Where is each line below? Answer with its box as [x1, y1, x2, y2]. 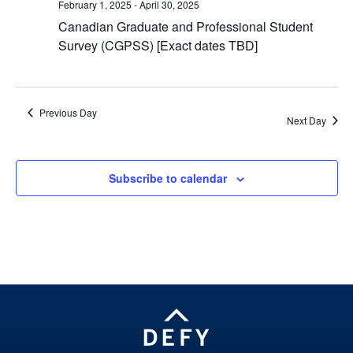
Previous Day [39, 105, 97, 119]
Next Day [286, 113, 326, 127]
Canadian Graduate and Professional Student [58, 17, 313, 35]
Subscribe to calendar [109, 169, 227, 186]
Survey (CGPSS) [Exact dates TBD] [58, 35, 258, 54]
